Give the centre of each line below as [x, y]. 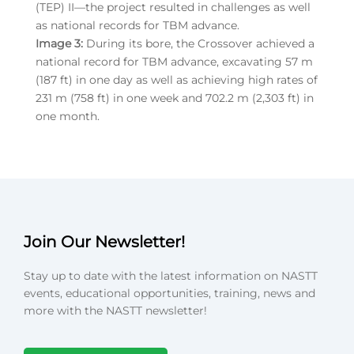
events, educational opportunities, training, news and [169, 293]
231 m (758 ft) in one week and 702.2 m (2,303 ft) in [174, 98]
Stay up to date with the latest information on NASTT [171, 275]
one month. [67, 116]
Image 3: [59, 43]
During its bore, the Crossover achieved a [198, 43]
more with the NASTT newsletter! [115, 310]
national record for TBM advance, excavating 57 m [174, 61]
